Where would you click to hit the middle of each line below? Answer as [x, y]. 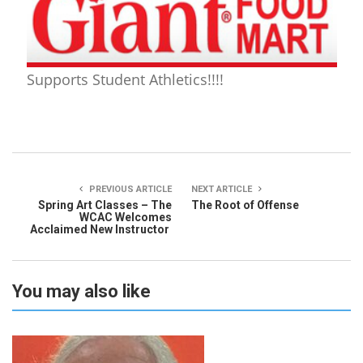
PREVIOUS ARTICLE [129, 189]
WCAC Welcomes [126, 217]
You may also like [81, 291]
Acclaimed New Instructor [101, 229]
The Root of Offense [245, 205]
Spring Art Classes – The [105, 205]
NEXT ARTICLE [223, 189]
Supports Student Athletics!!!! [125, 79]
